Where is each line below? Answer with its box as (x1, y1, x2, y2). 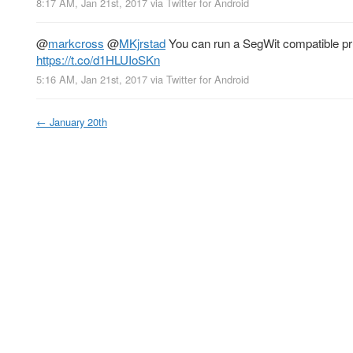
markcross (48, 35, 104, 52)
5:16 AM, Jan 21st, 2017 (36, 72, 147, 87)
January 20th (50, 114, 107, 130)
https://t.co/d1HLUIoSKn (36, 51, 160, 69)
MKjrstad (119, 35, 165, 52)
